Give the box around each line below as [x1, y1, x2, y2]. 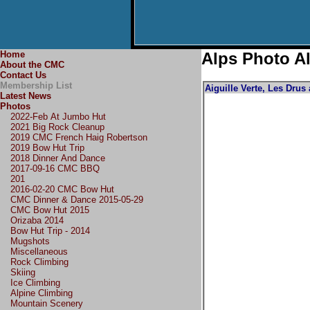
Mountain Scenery [10, 298, 83, 309]
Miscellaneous [10, 246, 68, 257]
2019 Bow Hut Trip [10, 143, 84, 153]
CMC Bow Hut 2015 [10, 205, 89, 215]
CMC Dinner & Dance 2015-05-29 [10, 194, 143, 205]
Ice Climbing [10, 277, 60, 288]
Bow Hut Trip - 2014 [10, 226, 90, 236]
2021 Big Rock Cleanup [10, 122, 104, 132]
